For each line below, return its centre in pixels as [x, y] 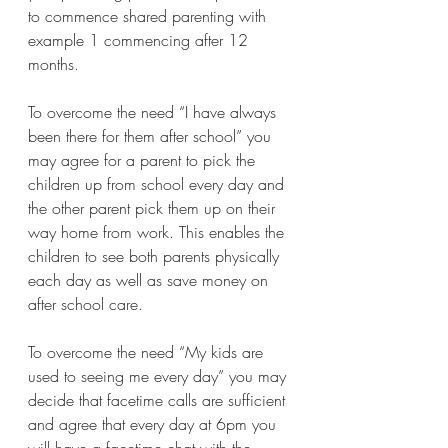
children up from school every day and [158, 183]
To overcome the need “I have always [154, 111]
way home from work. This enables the [158, 231]
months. [53, 63]
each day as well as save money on [150, 279]
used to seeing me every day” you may [159, 375]
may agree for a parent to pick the [144, 159]
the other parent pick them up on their [154, 207]
